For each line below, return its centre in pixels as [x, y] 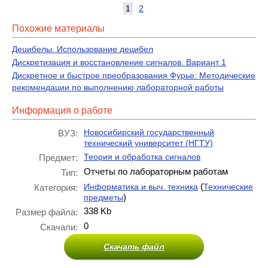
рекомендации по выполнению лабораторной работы [118, 87]
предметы [103, 197]
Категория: [56, 188]
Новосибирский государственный [149, 132]
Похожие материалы [58, 28]
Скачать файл [134, 246]
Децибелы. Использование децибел [83, 49]
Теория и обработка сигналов [142, 157]
